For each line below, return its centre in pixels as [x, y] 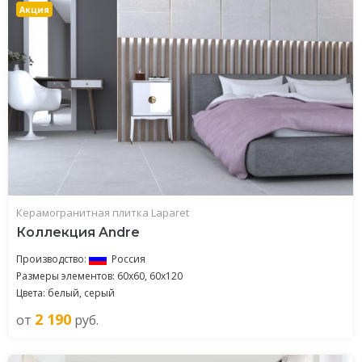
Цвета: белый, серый [65, 293]
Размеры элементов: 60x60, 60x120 [99, 276]
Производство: [53, 259]
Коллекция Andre [78, 232]
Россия [128, 259]
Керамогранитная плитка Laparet [103, 213]
